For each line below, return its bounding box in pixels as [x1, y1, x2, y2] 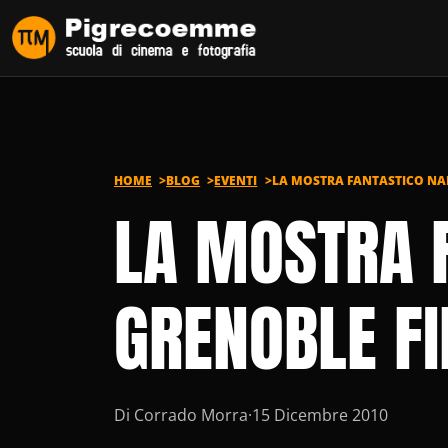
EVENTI [214, 172, 258, 190]
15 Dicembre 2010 [252, 404, 388, 427]
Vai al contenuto [11, 13, 146, 35]
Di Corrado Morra [114, 404, 248, 427]
